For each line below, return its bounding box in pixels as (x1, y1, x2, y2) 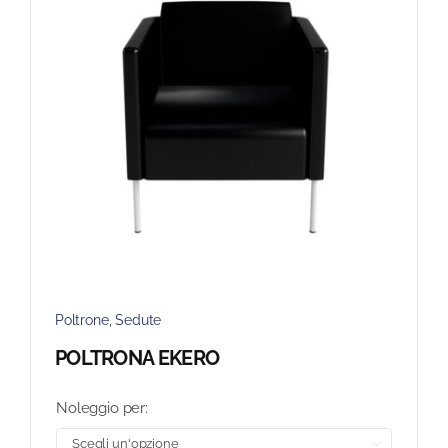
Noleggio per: (55, 399, 149, 418)
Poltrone (54, 312, 109, 329)
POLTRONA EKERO (54, 346, 220, 371)
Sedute (115, 312, 162, 329)
